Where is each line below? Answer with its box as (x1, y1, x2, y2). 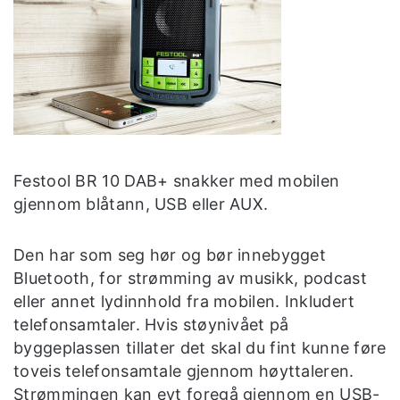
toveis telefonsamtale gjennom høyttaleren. (13, 362, 354, 381)
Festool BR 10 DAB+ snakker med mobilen (13, 171, 340, 190)
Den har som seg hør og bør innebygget (13, 246, 327, 265)
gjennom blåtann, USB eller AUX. (13, 194, 269, 213)
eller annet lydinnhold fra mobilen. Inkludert (13, 292, 355, 312)
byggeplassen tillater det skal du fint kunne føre (13, 338, 387, 358)
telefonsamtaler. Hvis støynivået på (13, 315, 289, 335)
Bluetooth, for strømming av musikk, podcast (13, 269, 367, 288)
